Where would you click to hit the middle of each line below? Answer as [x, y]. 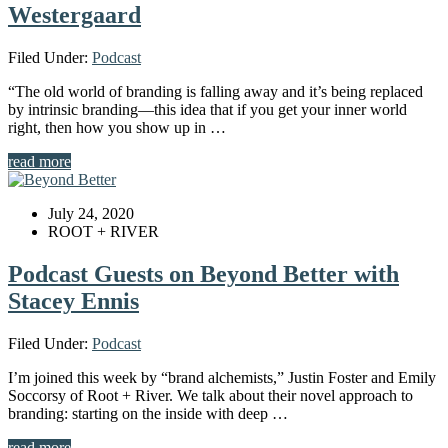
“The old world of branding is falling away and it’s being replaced [215, 92]
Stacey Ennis [73, 301]
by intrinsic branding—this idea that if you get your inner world [207, 110]
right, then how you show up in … [117, 128]
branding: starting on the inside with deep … [148, 413]
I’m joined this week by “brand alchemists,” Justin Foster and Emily [222, 377]
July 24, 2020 [91, 214]
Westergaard [74, 15]
